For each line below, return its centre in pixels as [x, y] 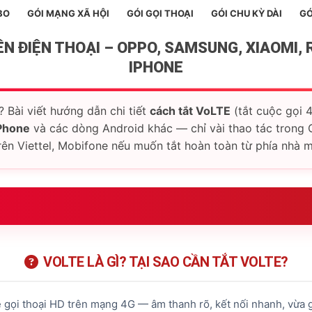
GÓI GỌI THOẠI [160, 13]
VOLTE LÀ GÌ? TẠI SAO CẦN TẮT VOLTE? [166, 262]
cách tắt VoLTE [190, 111]
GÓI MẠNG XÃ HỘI [68, 13]
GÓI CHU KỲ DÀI [246, 13]
